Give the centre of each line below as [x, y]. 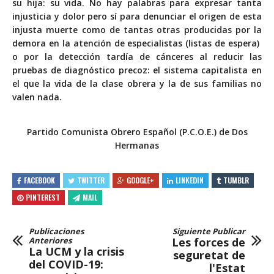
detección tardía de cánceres [126, 57]
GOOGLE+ [140, 180]
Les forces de [209, 242]
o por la [35, 57]
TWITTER [91, 180]
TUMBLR [236, 180]
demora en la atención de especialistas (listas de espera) [137, 43]
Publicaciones [56, 231]
